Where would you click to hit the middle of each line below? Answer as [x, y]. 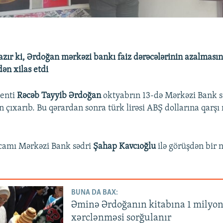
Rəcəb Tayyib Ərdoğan [59, 96]
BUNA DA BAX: [95, 193]
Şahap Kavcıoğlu [125, 146]
